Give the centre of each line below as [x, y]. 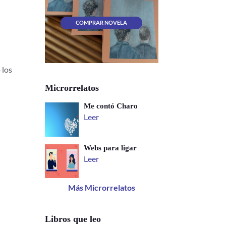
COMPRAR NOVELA [102, 23]
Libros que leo [73, 219]
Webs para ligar [110, 148]
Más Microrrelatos [101, 188]
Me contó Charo [111, 106]
